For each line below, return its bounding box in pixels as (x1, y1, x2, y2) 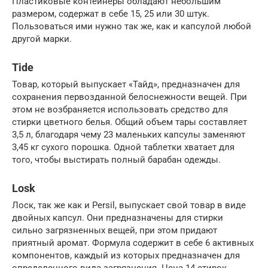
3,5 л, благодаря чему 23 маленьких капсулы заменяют (12, 129, 245, 140)
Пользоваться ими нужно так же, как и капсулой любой (12, 20, 251, 32)
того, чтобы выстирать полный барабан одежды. (12, 154, 221, 165)
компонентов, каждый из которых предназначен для (12, 249, 240, 261)
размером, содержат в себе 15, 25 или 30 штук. (12, 8, 209, 19)
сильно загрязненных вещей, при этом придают (12, 224, 217, 236)
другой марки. (12, 33, 72, 44)
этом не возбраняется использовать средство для (12, 103, 228, 115)
